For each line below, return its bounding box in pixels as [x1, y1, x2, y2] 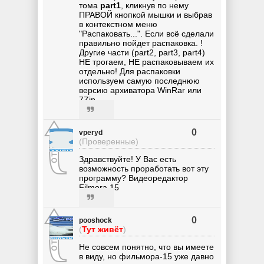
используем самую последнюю [79, 75, 200, 85]
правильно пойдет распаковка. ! [79, 38, 203, 48]
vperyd [79, 128, 103, 137]
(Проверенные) [79, 136, 138, 146]
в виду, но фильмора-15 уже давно [79, 251, 214, 261]
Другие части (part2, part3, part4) [79, 47, 205, 57]
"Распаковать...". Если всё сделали [79, 28, 214, 38]
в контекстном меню [79, 19, 157, 29]
